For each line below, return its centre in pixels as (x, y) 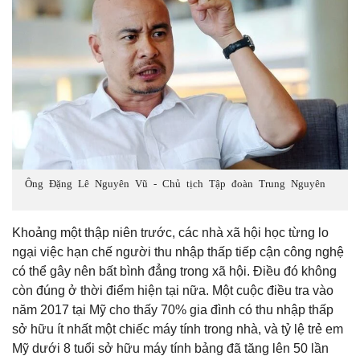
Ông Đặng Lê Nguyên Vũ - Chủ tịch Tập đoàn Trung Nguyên (175, 183)
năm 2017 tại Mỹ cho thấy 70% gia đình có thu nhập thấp (173, 310)
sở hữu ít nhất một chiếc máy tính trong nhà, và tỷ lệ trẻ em (178, 329)
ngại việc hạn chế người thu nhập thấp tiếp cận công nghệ (178, 252)
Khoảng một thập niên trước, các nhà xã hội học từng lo (170, 233)
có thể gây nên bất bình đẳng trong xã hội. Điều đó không (174, 272)
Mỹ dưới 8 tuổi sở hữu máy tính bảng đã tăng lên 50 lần (170, 349)
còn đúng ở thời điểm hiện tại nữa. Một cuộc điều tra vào (173, 291)
